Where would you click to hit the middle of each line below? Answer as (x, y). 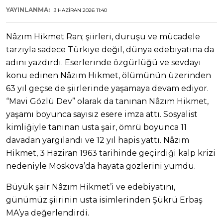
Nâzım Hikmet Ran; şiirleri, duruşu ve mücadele (103, 37)
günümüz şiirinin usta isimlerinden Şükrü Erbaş (104, 200)
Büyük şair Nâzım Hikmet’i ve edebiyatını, (91, 187)
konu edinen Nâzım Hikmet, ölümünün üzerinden (109, 76)
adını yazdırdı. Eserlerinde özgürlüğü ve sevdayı (104, 63)
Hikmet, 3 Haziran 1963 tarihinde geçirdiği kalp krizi (111, 153)
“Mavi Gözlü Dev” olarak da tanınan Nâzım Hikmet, (107, 102)
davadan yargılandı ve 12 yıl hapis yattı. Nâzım (98, 140)
